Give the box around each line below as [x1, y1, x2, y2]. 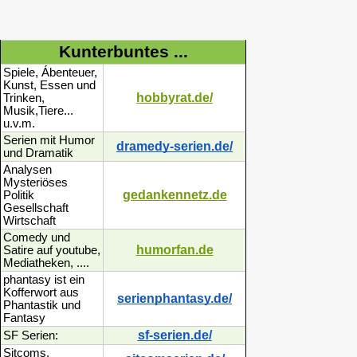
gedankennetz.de [122, 188, 227, 202]
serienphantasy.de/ [117, 292, 232, 306]
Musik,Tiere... [3, 104, 73, 118]
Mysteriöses [3, 176, 68, 190]
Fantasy [3, 312, 45, 325]
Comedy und [3, 231, 70, 245]
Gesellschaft [3, 202, 69, 215]
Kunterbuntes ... [58, 42, 188, 62]
